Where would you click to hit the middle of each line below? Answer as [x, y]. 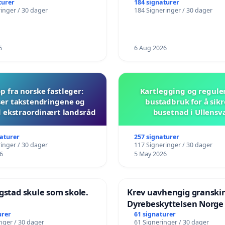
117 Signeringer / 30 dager [173, 145]
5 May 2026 [150, 154]
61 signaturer [155, 214]
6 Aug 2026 [150, 48]
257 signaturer [156, 137]
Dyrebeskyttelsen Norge [175, 204]
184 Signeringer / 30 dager [173, 10]
